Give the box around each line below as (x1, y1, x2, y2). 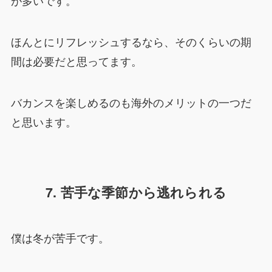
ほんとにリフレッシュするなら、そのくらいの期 (10, 33, 251, 50)
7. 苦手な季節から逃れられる (46, 182, 226, 202)
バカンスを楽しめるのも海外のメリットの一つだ (10, 93, 251, 110)
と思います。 (10, 113, 76, 129)
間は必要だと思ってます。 (10, 53, 142, 69)
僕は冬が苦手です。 (10, 229, 109, 245)
